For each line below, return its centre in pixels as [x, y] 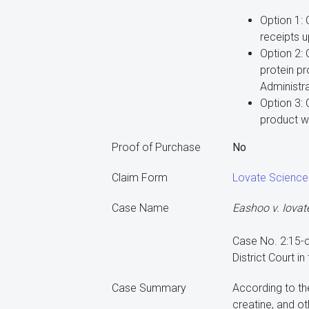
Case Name [140, 208]
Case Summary [149, 288]
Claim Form [140, 178]
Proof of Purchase [156, 147]
